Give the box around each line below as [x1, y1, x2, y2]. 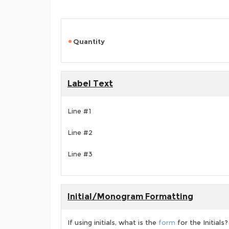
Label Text [67, 79, 113, 88]
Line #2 [67, 128, 93, 137]
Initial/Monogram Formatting [67, 192, 193, 201]
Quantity [73, 37, 105, 45]
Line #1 [67, 107, 91, 116]
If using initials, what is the [67, 218, 158, 226]
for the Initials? [175, 218, 228, 226]
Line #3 [67, 150, 93, 158]
